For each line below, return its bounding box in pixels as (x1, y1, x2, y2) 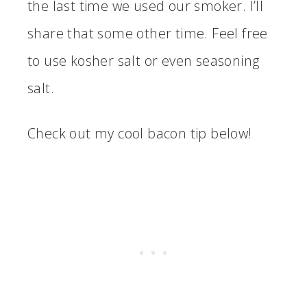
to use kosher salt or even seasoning (27, 51, 260, 70)
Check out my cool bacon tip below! (27, 124, 252, 143)
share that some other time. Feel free (27, 24, 268, 42)
